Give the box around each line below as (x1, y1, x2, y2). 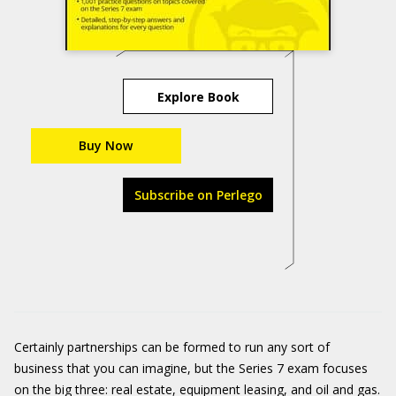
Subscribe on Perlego (133, 187, 263, 203)
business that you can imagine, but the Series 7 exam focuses (14, 360, 368, 377)
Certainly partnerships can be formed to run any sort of (14, 339, 330, 355)
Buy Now (79, 137, 133, 154)
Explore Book (156, 88, 240, 105)
